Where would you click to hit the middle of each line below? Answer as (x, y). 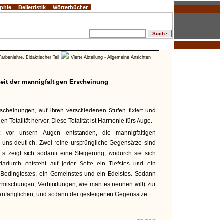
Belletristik (32, 7)
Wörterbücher (70, 7)
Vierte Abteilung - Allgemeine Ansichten (111, 57)
